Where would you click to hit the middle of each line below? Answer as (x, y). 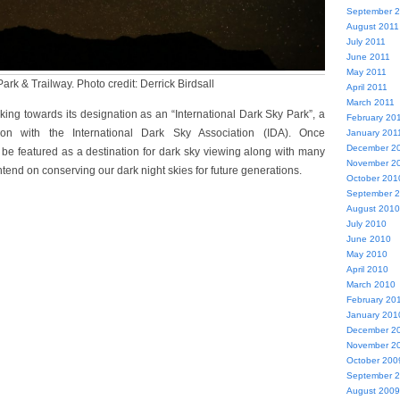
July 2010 (366, 224)
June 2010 (368, 239)
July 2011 (366, 42)
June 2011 (368, 57)
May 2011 (366, 72)
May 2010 (367, 254)
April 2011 (367, 87)
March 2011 (370, 102)
